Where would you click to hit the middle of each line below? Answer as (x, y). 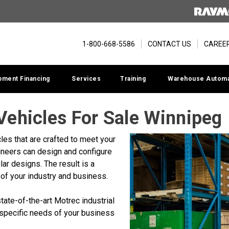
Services (86, 79)
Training (133, 79)
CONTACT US (169, 44)
